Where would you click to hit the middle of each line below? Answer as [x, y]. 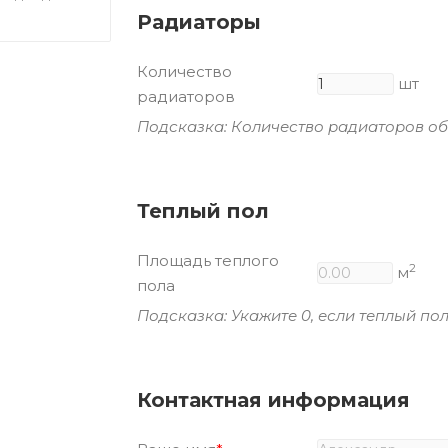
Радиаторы [199, 21]
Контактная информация [273, 399]
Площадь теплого [208, 260]
